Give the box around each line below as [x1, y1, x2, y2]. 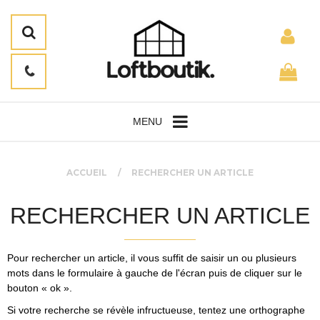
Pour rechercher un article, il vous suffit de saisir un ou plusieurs [7, 251, 296, 264]
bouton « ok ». [7, 281, 72, 294]
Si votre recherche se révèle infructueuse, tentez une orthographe [7, 304, 305, 316]
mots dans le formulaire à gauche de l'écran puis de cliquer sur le [7, 266, 302, 279]
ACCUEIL [66, 168, 107, 179]
